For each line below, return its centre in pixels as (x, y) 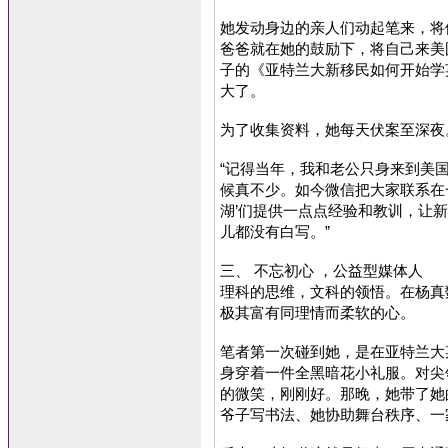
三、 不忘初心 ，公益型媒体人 (321, 270)
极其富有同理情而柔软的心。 (317, 312)
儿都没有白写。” (275, 231)
